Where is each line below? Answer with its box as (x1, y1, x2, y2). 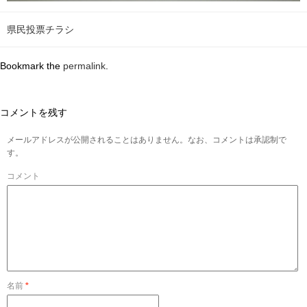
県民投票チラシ (7, 23, 74, 35)
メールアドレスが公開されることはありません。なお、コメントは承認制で (7, 134, 286, 145)
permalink (63, 60, 106, 71)
